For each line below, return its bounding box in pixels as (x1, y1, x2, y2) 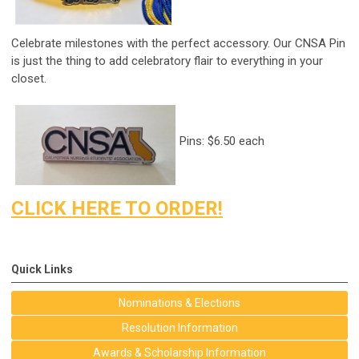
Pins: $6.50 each (179, 134, 264, 149)
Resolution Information (121, 321, 238, 335)
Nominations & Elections (119, 296, 240, 310)
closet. (11, 71, 46, 87)
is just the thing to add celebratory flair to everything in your (11, 54, 323, 69)
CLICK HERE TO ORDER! (11, 197, 223, 220)
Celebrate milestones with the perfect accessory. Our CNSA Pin (11, 36, 345, 51)
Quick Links (11, 263, 73, 276)
